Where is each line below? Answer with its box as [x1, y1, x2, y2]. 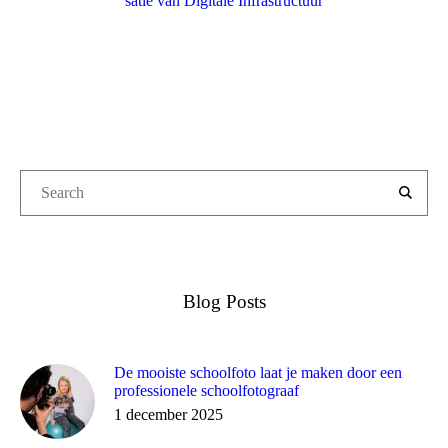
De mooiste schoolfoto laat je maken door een [114, 363, 402, 381]
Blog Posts [182, 290, 266, 312]
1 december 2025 [114, 405, 223, 423]
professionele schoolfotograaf [114, 381, 299, 399]
